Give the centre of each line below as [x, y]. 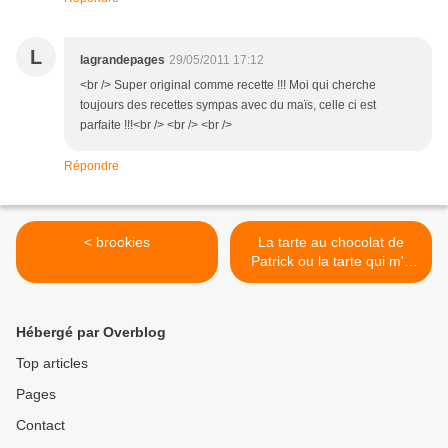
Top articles [52, 363]
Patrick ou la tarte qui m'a [331, 261]
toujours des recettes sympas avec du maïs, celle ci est [228, 105]
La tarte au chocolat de [331, 242]
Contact [40, 425]
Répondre [91, 166]
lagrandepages [122, 60]
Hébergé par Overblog [91, 332]
